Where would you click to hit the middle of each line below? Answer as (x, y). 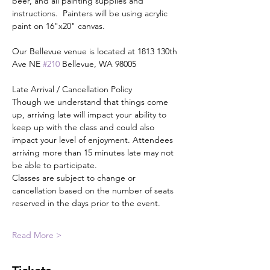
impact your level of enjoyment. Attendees (94, 140)
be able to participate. (55, 165)
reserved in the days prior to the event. (86, 203)
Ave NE (27, 64)
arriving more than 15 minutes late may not (94, 152)
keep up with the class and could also (84, 127)
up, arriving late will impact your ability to (90, 115)
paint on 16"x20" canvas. (58, 26)
